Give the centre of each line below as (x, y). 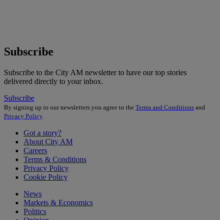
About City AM (48, 142)
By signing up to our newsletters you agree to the (70, 108)
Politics (35, 212)
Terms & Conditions (55, 160)
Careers (35, 151)
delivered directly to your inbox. (54, 82)
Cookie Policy (46, 177)
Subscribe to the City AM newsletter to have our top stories (95, 73)
